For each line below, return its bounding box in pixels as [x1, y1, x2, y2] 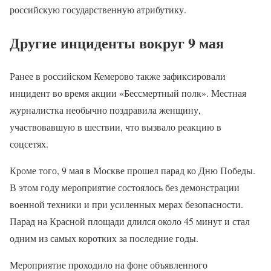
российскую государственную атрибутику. [10, 3, 186, 16]
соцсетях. [10, 137, 48, 150]
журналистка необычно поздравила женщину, [10, 103, 201, 116]
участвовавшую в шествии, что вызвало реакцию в [10, 120, 221, 133]
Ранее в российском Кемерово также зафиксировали [10, 69, 226, 82]
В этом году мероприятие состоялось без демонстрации [10, 180, 240, 194]
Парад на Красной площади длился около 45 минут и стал [10, 214, 250, 227]
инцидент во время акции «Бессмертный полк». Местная [10, 86, 246, 99]
